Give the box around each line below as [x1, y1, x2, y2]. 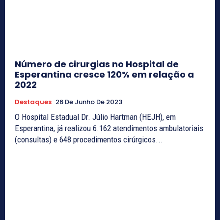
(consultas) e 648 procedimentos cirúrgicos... [15, 134, 163, 144]
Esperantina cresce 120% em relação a [15, 68, 194, 81]
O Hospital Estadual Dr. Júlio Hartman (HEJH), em [15, 111, 176, 122]
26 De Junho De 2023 [55, 97, 122, 107]
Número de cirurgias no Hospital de [15, 57, 179, 70]
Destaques [15, 97, 52, 107]
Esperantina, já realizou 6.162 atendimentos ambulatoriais [15, 123, 203, 133]
